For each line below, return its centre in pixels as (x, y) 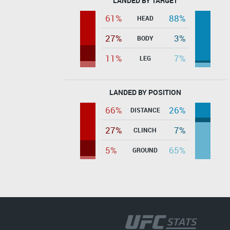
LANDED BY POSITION (145, 92)
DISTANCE (145, 110)
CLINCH (145, 130)
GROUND (145, 150)
